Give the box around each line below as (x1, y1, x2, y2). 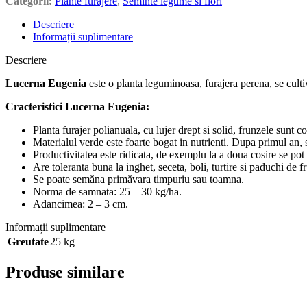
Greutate (8, 235, 49, 247)
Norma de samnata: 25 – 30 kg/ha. (33, 185, 182, 197)
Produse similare (5, 262, 125, 281)
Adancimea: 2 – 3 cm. (33, 197, 128, 210)
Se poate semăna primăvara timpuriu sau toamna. (33, 173, 244, 185)
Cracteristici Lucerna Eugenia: (5, 100, 149, 112)
